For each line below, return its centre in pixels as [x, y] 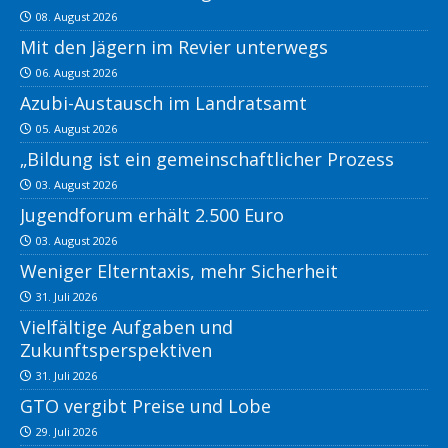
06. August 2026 [76, 73]
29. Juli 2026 [66, 432]
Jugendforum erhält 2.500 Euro [152, 215]
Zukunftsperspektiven [116, 350]
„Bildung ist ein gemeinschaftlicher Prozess [207, 159]
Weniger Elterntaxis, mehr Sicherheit [179, 271]
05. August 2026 [76, 129]
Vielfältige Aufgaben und [126, 327]
